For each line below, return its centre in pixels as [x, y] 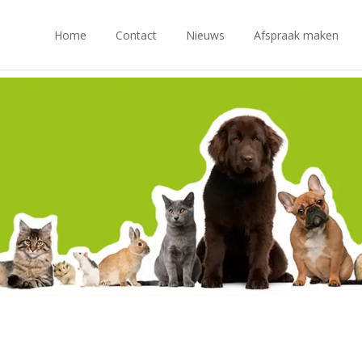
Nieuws [205, 35]
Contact [136, 35]
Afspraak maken [296, 35]
